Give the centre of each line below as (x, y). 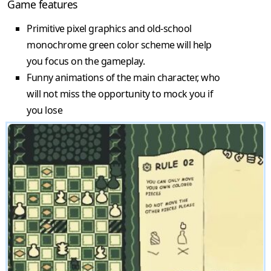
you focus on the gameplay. (86, 61)
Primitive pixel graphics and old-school (109, 29)
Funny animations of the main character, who (123, 78)
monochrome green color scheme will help (119, 45)
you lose (44, 110)
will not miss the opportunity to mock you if (120, 94)
